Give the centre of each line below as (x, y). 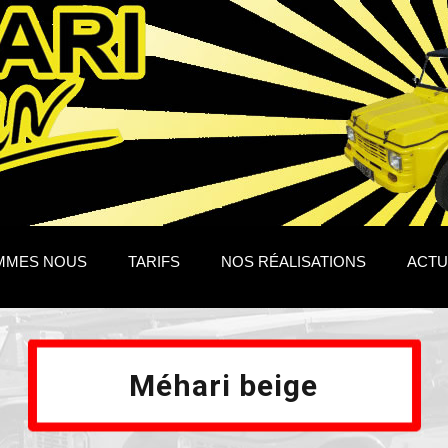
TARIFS (153, 261)
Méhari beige (224, 385)
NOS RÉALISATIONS (293, 261)
